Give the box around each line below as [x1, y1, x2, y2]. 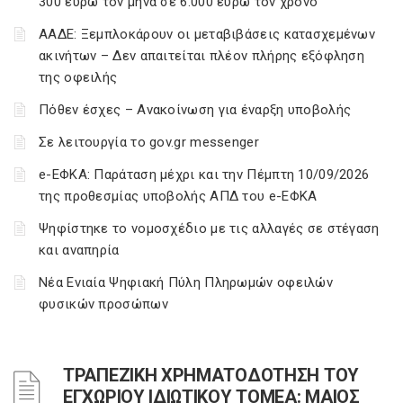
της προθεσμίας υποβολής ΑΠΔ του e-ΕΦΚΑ [39, 188, 318, 204]
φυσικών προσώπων [39, 296, 168, 312]
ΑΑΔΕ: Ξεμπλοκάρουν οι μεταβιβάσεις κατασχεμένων [39, 26, 376, 42]
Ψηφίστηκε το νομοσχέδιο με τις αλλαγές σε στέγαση [39, 220, 380, 237]
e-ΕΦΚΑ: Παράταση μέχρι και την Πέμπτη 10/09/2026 [39, 166, 370, 183]
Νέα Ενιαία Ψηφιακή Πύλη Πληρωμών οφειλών [39, 274, 333, 291]
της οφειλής [39, 69, 118, 85]
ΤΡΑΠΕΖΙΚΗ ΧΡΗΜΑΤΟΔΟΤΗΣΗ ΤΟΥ [63, 364, 359, 386]
